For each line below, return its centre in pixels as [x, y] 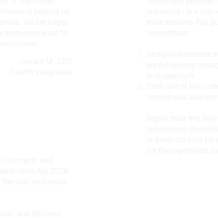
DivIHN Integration [41, 72]
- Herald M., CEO [45, 62]
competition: [168, 33]
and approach [170, 76]
